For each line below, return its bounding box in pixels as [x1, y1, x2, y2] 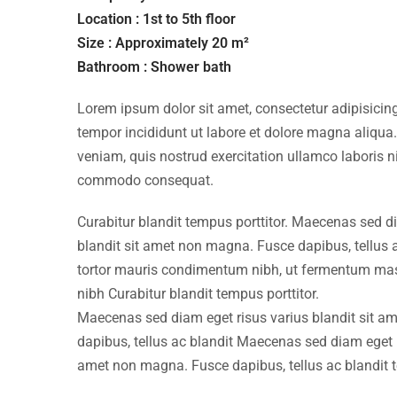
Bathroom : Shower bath [77, 58, 231, 75]
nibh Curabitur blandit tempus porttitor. [77, 284, 319, 302]
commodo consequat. [77, 171, 214, 189]
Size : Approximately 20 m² [77, 34, 249, 51]
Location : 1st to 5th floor [77, 10, 236, 27]
